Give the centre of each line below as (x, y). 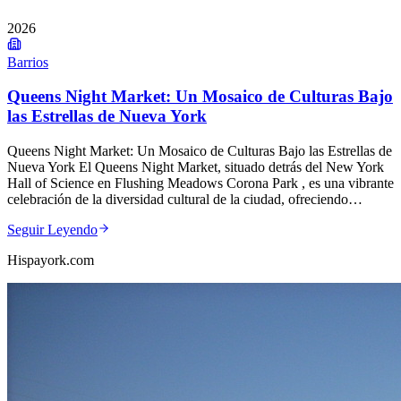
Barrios (28, 62)
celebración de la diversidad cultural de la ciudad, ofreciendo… (185, 200)
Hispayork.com (51, 260)
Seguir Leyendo (52, 230)
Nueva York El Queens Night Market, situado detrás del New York (196, 167)
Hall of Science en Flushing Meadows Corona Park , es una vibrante (200, 183)
